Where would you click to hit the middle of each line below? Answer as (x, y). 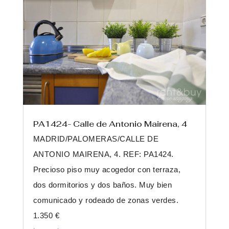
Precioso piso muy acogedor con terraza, (107, 169)
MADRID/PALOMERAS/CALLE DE (96, 139)
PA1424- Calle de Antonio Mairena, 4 (110, 124)
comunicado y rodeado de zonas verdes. (106, 200)
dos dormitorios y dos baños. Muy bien (102, 185)
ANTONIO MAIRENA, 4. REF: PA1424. (103, 154)
